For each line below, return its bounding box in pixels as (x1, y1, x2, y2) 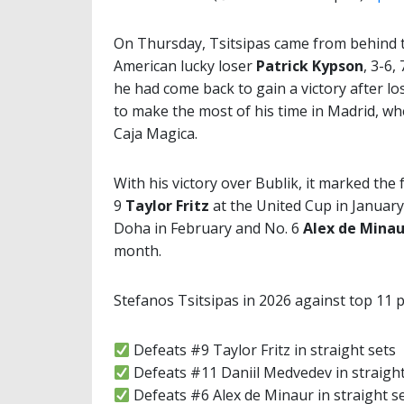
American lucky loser (114, 56, 256, 77)
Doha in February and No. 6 (114, 218, 303, 239)
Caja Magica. (114, 124, 197, 144)
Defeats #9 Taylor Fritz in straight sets (130, 340, 397, 361)
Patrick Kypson (256, 56, 363, 77)
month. (114, 241, 161, 262)
